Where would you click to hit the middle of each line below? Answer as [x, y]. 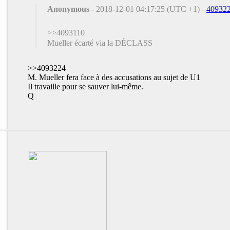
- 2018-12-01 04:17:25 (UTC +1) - [148, 9]
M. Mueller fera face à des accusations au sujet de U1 [114, 77]
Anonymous [68, 9]
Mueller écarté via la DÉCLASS [100, 43]
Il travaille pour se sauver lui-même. [85, 86]
